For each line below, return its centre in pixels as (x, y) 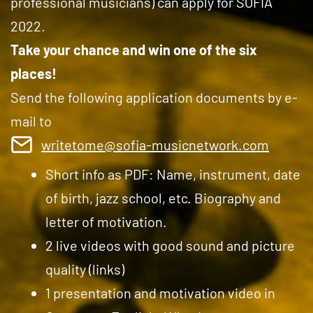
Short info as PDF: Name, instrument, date (173, 174)
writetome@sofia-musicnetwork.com (155, 144)
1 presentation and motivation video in (160, 293)
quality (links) (85, 269)
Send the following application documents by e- (154, 97)
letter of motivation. (106, 221)
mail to (31, 121)
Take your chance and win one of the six (134, 49)
